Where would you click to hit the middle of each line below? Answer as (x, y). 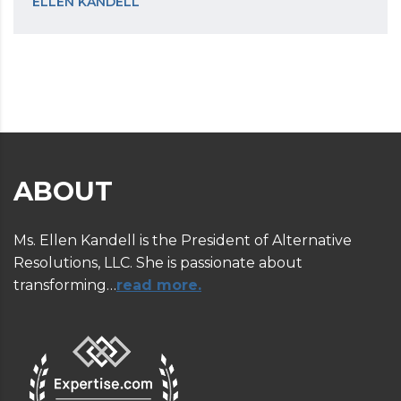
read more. (159, 286)
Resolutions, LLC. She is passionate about (158, 263)
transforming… (65, 286)
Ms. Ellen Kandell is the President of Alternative (183, 241)
